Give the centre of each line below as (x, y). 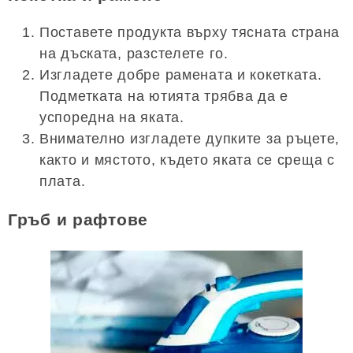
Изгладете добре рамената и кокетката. (181, 74)
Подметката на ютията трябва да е (164, 96)
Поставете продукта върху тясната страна (190, 32)
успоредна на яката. (112, 117)
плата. (63, 181)
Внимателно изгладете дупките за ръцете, (190, 138)
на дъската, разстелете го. (134, 53)
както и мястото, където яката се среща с (187, 160)
